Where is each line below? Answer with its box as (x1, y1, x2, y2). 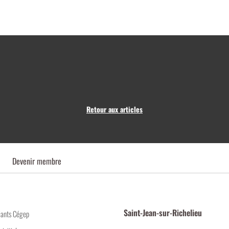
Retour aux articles (86, 104, 143, 115)
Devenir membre (12, 155, 61, 168)
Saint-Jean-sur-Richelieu (123, 207, 202, 219)
